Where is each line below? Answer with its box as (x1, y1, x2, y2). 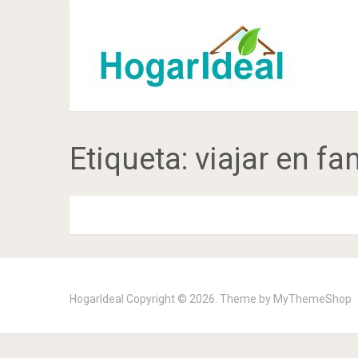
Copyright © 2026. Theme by (124, 292, 273, 305)
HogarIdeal (70, 292, 124, 305)
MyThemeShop (273, 292, 352, 305)
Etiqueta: (70, 141, 195, 177)
